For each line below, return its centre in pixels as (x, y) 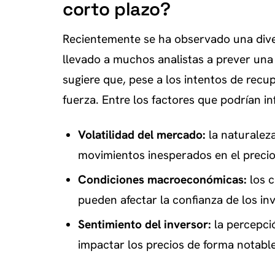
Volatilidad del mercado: (141, 135)
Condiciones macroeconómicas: (162, 180)
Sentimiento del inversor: (144, 224)
